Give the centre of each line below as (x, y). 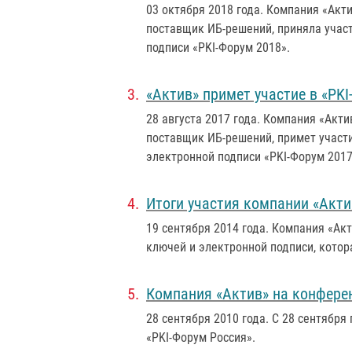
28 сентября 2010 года (206, 319)
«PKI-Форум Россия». (201, 337)
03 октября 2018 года (203, 10)
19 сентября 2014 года (206, 228)
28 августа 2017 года (202, 119)
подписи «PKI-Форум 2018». (218, 48)
